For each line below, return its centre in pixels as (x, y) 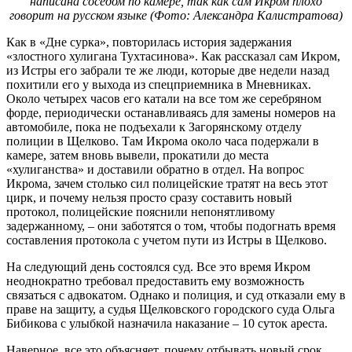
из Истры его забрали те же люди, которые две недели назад (168, 70)
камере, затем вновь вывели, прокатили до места (137, 155)
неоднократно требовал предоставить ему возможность (155, 280)
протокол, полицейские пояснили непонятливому (141, 211)
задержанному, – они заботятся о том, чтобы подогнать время (171, 225)
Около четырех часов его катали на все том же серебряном (164, 98)
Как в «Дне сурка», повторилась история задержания (149, 42)
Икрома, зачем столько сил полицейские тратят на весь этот (167, 183)
